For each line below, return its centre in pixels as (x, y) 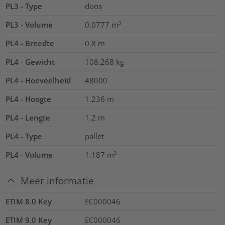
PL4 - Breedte (30, 43)
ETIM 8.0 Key (29, 202)
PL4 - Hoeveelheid (38, 80)
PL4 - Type (24, 136)
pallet (94, 136)
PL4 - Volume (29, 154)
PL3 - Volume (29, 24)
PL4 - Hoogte (29, 99)
